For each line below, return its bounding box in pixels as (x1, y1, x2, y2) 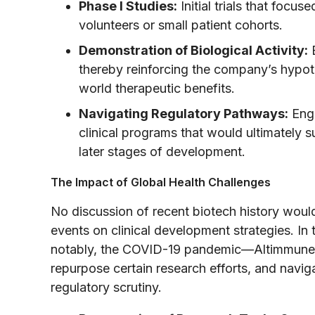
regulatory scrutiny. (51, 279, 162, 295)
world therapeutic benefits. (79, 80, 235, 96)
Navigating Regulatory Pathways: (79, 105, 288, 121)
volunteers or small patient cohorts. (79, 17, 283, 32)
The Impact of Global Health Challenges (51, 174, 271, 189)
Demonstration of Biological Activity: (79, 42, 308, 58)
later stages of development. (79, 143, 245, 159)
